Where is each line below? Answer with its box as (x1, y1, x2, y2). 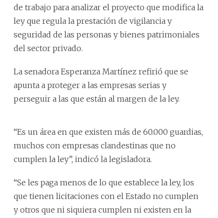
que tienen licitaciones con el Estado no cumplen (14, 191, 199, 201)
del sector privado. (14, 43, 83, 53)
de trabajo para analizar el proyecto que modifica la (14, 2, 203, 12)
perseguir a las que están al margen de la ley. (14, 94, 180, 104)
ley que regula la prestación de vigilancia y (14, 16, 172, 26)
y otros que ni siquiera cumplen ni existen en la (14, 205, 191, 215)
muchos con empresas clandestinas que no (14, 141, 176, 150)
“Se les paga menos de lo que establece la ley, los (14, 178, 194, 187)
